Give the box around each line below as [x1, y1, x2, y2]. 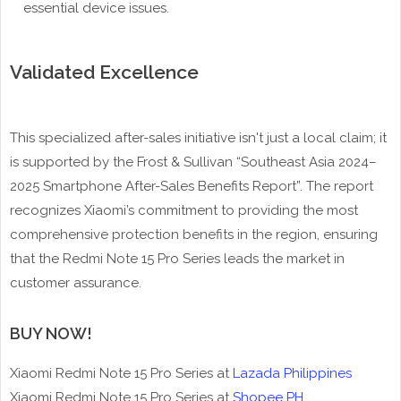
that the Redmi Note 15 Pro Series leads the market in [10, 251, 345, 268]
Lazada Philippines [233, 365, 352, 382]
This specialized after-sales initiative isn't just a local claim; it [10, 130, 387, 147]
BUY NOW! [10, 324, 92, 344]
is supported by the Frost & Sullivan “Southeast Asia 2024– [10, 154, 377, 171]
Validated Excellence [10, 61, 199, 84]
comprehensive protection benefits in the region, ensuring [10, 226, 378, 243]
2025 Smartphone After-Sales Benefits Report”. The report [10, 178, 373, 195]
